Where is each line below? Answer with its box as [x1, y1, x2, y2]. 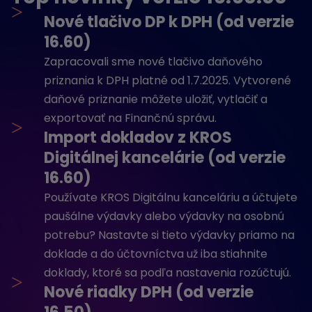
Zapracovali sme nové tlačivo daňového [44, 54, 263, 70]
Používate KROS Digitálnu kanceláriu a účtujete [44, 189, 297, 205]
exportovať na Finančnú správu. [44, 110, 217, 126]
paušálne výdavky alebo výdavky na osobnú [44, 208, 284, 224]
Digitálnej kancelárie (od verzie [44, 147, 286, 169]
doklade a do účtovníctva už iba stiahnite [44, 246, 267, 262]
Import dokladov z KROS [44, 127, 232, 148]
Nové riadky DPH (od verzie [44, 281, 253, 303]
